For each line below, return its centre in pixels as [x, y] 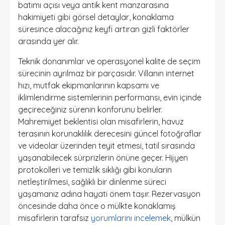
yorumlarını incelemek [131, 218]
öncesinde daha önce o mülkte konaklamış [97, 206]
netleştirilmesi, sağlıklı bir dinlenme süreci [92, 182]
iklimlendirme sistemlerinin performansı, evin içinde [110, 97]
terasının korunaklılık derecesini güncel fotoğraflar [110, 134]
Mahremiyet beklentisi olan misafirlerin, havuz [101, 122]
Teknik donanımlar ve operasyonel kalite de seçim [109, 61]
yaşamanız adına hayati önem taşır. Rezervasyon [109, 194]
